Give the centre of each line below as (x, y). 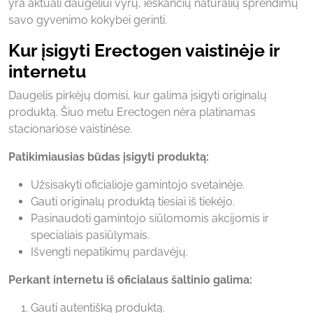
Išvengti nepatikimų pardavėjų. (109, 252)
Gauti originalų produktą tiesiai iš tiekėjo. (133, 201)
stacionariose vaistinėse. (70, 129)
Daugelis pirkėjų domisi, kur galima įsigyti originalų (138, 95)
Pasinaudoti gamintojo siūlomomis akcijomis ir (150, 218)
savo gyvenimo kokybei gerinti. (88, 20)
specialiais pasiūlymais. (90, 235)
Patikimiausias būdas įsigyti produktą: (109, 156)
